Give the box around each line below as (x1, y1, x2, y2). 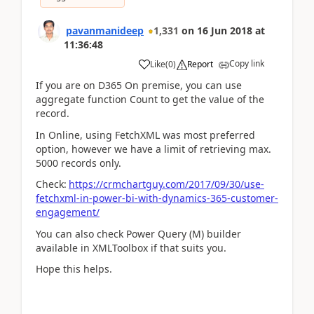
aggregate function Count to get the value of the (36, 93, 264, 106)
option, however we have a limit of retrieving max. (36, 142, 271, 156)
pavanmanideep (66, 24, 144, 37)
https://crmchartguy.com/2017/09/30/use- (69, 177, 264, 191)
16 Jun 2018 (197, 24, 252, 37)
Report (187, 58, 213, 70)
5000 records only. (36, 156, 121, 170)
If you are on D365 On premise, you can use (36, 78, 242, 92)
